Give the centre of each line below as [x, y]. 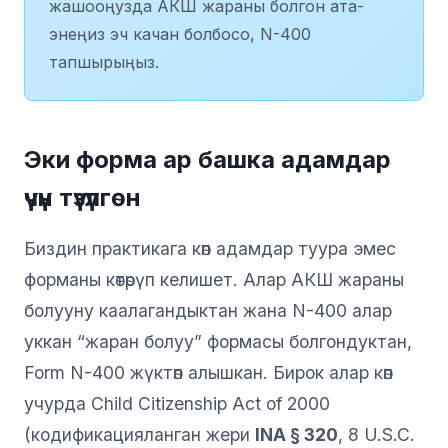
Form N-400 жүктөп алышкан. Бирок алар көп [208, 372]
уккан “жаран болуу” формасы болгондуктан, [218, 341]
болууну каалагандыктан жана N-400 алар [208, 310]
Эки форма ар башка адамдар [207, 159]
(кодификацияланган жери [139, 434]
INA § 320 [296, 434]
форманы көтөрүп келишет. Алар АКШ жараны [214, 279]
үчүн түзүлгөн [82, 197]
